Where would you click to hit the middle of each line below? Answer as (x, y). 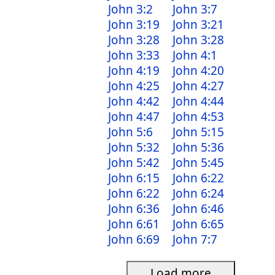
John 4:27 (198, 86)
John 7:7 (195, 239)
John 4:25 (134, 86)
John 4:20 (198, 71)
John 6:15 (134, 178)
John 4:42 (134, 101)
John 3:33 (134, 55)
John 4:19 (134, 71)
